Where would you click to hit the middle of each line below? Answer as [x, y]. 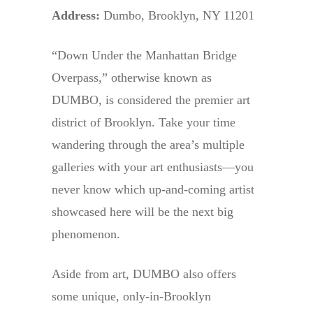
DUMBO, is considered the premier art [151, 100]
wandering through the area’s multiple [148, 145]
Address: [76, 16]
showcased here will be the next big [143, 212]
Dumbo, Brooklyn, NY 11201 [177, 16]
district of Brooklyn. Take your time [144, 123]
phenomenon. [86, 234]
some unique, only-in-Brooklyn [131, 297]
